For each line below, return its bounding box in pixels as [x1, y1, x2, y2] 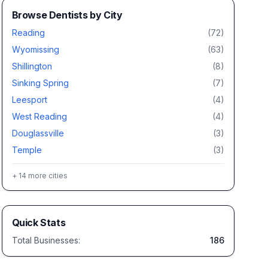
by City [87, 9, 123, 21]
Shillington [11, 61, 52, 71]
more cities [26, 171, 68, 180]
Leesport [11, 95, 47, 105]
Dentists [48, 9, 88, 21]
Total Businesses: [11, 235, 80, 245]
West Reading [11, 111, 67, 121]
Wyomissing [11, 44, 59, 54]
